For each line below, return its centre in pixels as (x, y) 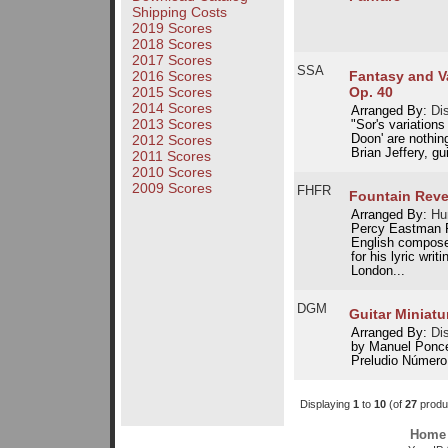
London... (377, 271)
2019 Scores (171, 28)
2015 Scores (171, 92)
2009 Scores (171, 188)
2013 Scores (171, 124)
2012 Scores (171, 140)
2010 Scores (171, 172)
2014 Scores (171, 108)
